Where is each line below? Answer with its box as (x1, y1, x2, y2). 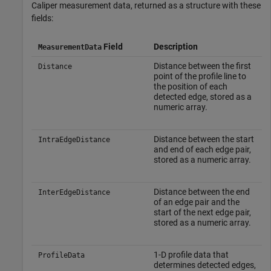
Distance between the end (153, 186, 250, 197)
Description (153, 41, 198, 51)
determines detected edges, (153, 260, 256, 270)
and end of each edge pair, (153, 144, 251, 154)
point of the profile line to (153, 71, 246, 81)
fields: (31, 13, 53, 23)
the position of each (153, 81, 227, 91)
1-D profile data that (153, 249, 229, 260)
